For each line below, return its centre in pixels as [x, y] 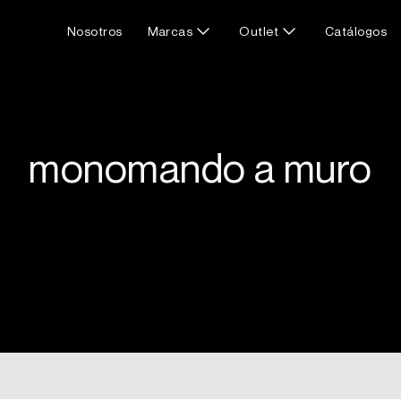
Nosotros [94, 31]
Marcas [170, 31]
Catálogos [356, 31]
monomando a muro [200, 167]
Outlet [259, 31]
